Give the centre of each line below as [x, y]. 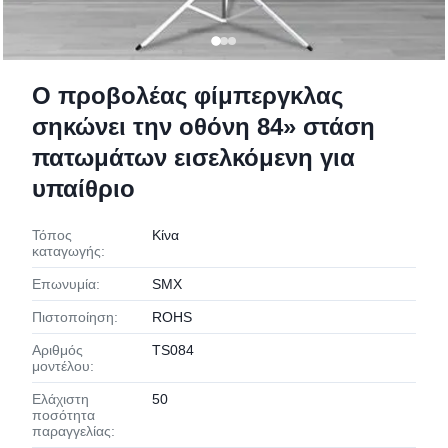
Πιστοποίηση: [75, 317]
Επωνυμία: [66, 284]
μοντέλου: [63, 366]
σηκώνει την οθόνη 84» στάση [203, 126]
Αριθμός [57, 350]
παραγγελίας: [73, 431]
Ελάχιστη [60, 399]
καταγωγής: [68, 251]
